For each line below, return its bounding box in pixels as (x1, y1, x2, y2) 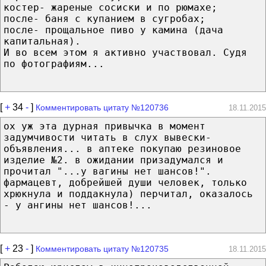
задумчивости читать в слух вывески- (4, 131, 211, 143)
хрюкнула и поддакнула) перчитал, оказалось (4, 188, 253, 199)
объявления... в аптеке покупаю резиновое (4, 142, 241, 154)
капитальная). (4, 35, 81, 47)
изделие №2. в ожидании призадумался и (4, 154, 223, 166)
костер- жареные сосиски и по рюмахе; (4, 1, 217, 13)
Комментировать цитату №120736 (36, 102, 169, 112)
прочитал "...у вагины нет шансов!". (4, 165, 211, 177)
